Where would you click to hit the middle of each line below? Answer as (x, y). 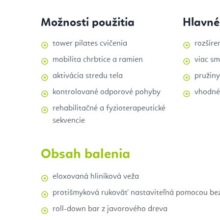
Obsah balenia (85, 154)
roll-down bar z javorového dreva (110, 209)
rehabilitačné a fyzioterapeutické (109, 108)
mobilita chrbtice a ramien (98, 60)
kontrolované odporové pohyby (107, 92)
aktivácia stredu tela (88, 76)
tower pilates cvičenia (90, 43)
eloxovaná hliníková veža (96, 177)
